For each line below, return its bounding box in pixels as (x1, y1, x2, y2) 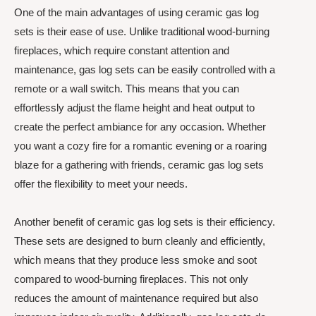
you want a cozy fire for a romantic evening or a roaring (14, 140, 267, 152)
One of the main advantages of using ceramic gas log (14, 6, 259, 19)
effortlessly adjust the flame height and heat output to (14, 102, 255, 114)
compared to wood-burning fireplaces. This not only (14, 272, 248, 285)
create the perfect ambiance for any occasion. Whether (14, 121, 266, 133)
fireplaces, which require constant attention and (14, 44, 229, 57)
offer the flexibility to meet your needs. (14, 178, 188, 190)
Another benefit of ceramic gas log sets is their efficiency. (14, 215, 275, 228)
